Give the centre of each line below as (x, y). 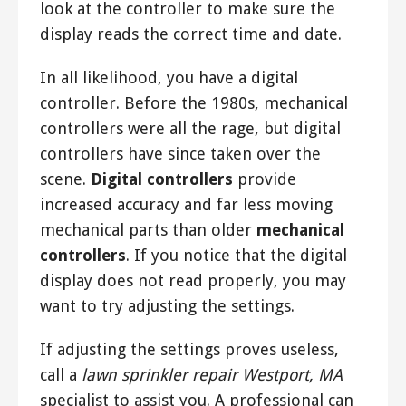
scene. (65, 179)
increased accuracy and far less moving (186, 205)
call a (61, 375)
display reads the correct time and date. (191, 34)
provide (265, 179)
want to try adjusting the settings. (167, 306)
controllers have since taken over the (180, 154)
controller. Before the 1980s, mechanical (194, 103)
